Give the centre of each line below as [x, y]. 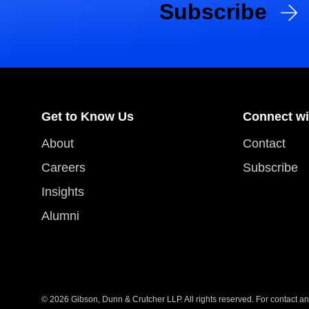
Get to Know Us [88, 117]
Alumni [60, 216]
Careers [63, 168]
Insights [63, 192]
